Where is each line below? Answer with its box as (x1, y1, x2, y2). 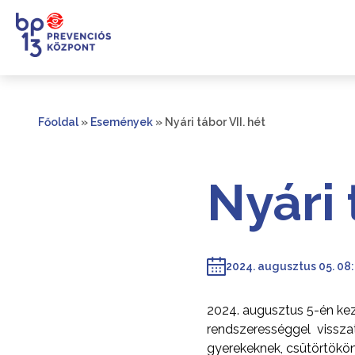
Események (90, 116, 153, 128)
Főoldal (38, 116, 78, 128)
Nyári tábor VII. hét (165, 116, 265, 128)
